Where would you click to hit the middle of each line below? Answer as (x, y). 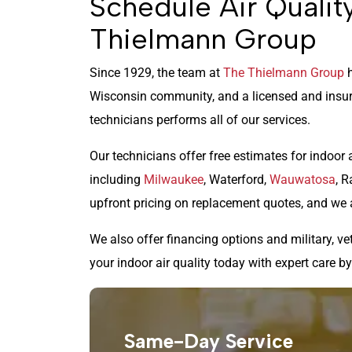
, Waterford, (236, 180)
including (117, 180)
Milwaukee (174, 180)
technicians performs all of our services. (200, 120)
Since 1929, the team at (156, 73)
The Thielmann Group (284, 73)
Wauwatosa (302, 180)
